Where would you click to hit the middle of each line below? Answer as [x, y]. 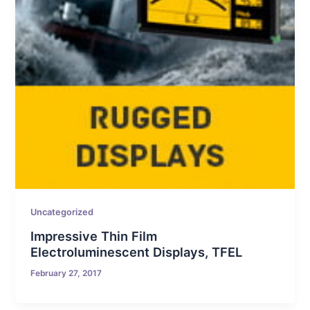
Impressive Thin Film [94, 236]
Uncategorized [62, 212]
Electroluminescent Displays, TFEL [137, 252]
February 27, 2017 [66, 274]
